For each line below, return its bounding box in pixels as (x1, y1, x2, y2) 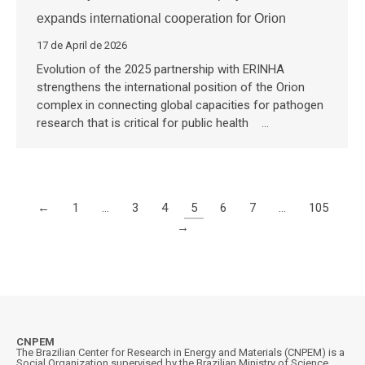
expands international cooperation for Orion (37, 11, 286, 26)
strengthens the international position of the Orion (37, 80, 305, 95)
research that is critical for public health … (37, 116, 269, 131)
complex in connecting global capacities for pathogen (37, 98, 323, 113)
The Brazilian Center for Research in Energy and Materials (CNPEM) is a (16, 345, 345, 358)
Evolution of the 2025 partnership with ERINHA (37, 62, 284, 77)
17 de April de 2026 (37, 39, 127, 52)
